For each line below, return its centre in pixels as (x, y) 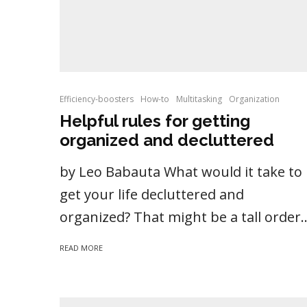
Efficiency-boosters (97, 99)
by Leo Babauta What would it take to (181, 172)
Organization (254, 99)
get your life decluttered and (152, 195)
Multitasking (199, 99)
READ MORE (81, 248)
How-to (155, 99)
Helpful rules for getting (155, 121)
